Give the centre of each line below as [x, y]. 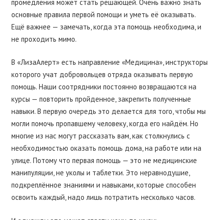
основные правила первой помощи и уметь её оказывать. [103, 14]
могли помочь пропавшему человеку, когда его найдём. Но [105, 124]
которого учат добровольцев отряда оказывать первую [102, 74]
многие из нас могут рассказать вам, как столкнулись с [100, 136]
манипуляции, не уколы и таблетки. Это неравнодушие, [100, 173]
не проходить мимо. [44, 39]
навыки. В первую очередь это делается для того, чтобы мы [108, 111]
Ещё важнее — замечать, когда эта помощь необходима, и [106, 27]
